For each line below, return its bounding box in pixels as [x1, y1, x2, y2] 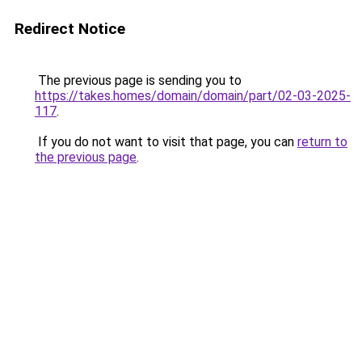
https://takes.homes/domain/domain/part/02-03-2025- [35, 88, 351, 103]
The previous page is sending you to [35, 73, 242, 88]
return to [297, 134, 347, 149]
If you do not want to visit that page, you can [35, 134, 297, 149]
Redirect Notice [15, 19, 125, 38]
